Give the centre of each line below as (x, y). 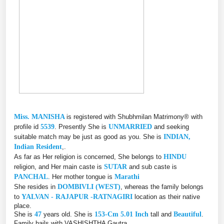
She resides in (36, 186)
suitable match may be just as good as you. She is (89, 136)
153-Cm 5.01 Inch (121, 214)
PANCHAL (31, 176)
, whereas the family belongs (162, 186)
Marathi (127, 176)
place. (23, 205)
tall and (161, 214)
